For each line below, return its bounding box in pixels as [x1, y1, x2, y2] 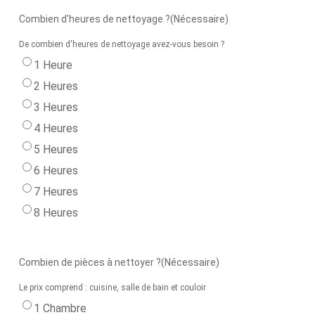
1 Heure [33, 58, 72, 72]
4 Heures [33, 122, 78, 135]
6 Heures [33, 164, 78, 177]
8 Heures [33, 206, 78, 219]
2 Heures [33, 79, 78, 93]
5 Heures [33, 143, 78, 156]
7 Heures [33, 185, 78, 198]
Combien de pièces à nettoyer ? [18, 257, 161, 268]
